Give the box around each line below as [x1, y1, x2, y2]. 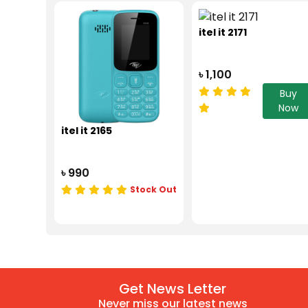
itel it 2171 [198, 25, 247, 39]
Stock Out [129, 183, 177, 195]
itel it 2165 [61, 123, 113, 137]
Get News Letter [119, 278, 227, 298]
